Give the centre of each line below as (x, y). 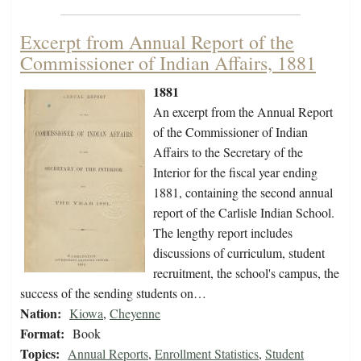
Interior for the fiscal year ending (235, 172)
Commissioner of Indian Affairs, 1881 (168, 63)
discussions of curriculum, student (239, 253)
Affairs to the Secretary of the (228, 152)
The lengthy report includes (223, 233)
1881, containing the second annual (243, 193)
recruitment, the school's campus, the (246, 273)
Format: (42, 334)
